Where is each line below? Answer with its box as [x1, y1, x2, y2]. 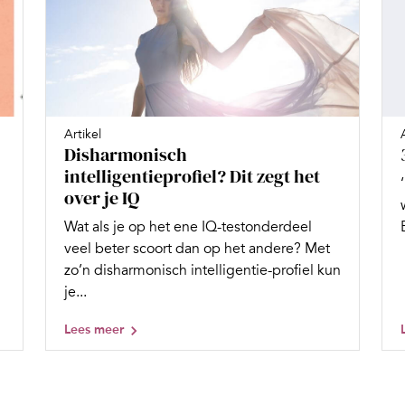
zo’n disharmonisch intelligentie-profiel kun [64, 260, 341, 279]
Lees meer [64, 321, 124, 337]
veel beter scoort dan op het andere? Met [64, 239, 330, 258]
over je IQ [64, 184, 139, 211]
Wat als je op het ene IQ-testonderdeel [64, 217, 312, 236]
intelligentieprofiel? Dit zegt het [64, 163, 320, 189]
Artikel [64, 126, 101, 142]
